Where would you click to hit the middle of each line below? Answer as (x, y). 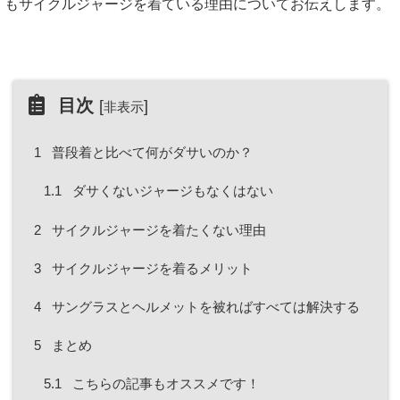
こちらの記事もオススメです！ (164, 384)
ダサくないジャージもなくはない (171, 191)
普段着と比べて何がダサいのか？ (151, 153)
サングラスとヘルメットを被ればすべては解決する (204, 306)
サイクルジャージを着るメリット (151, 268)
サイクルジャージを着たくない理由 (158, 229)
